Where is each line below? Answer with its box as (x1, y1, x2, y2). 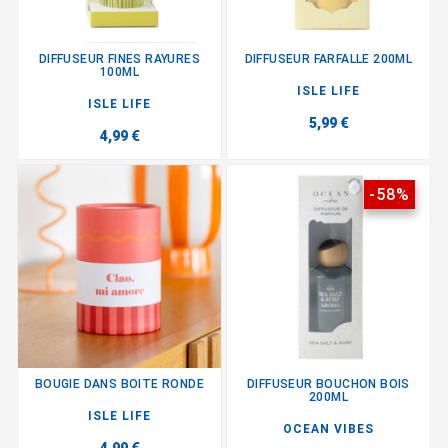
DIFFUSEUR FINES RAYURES (38, 51, 201, 66)
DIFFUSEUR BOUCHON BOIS (247, 376, 410, 391)
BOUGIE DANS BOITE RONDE (34, 376, 205, 391)
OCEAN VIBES (283, 421, 374, 436)
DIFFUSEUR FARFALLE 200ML (244, 51, 413, 66)
